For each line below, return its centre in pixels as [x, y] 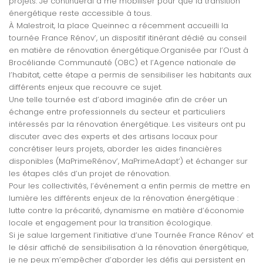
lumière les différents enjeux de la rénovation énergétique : [124, 198]
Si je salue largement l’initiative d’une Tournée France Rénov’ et [131, 235]
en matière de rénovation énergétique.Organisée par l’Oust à [129, 50]
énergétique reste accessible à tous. [80, 14]
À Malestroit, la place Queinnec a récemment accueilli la [119, 26]
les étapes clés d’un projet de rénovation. [90, 174]
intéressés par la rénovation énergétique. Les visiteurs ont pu [127, 124]
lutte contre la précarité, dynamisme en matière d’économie [127, 211]
